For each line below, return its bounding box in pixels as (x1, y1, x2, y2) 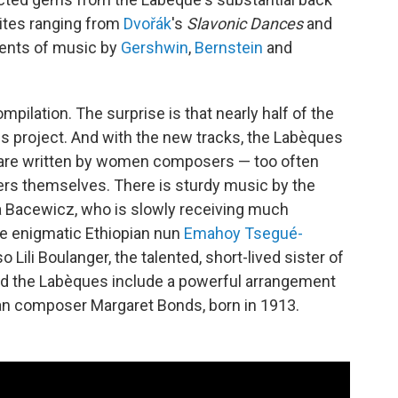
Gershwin (121, 38, 188, 57)
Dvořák (123, 14, 171, 33)
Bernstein (195, 38, 263, 57)
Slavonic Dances (187, 14, 303, 33)
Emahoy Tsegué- (184, 224, 303, 243)
